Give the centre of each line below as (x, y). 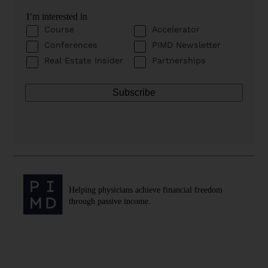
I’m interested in (57, 16)
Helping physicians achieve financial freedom (146, 189)
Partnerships (179, 60)
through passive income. (110, 201)
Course (60, 29)
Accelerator (176, 29)
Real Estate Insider (84, 60)
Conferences (71, 45)
